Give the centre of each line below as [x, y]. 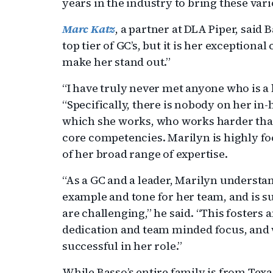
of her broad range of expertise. [146, 154]
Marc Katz [89, 29]
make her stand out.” [117, 62]
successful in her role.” [122, 246]
